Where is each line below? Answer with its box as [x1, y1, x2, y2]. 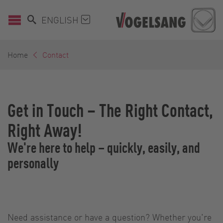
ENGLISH [41, 13, 81, 25]
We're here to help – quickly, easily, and [7, 137, 200, 156]
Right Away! [7, 117, 82, 141]
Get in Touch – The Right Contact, [7, 97, 213, 121]
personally [7, 153, 59, 172]
